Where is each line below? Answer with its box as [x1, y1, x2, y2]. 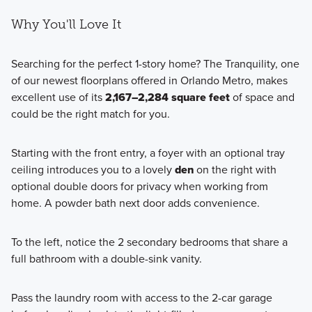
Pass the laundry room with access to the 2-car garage [10, 289, 272, 306]
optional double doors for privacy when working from [10, 178, 268, 194]
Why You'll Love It [10, 17, 121, 33]
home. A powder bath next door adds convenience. [10, 194, 260, 211]
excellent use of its [10, 88, 105, 105]
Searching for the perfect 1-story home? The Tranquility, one [10, 55, 299, 72]
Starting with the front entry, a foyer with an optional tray [10, 144, 285, 161]
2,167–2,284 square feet [104, 88, 230, 105]
